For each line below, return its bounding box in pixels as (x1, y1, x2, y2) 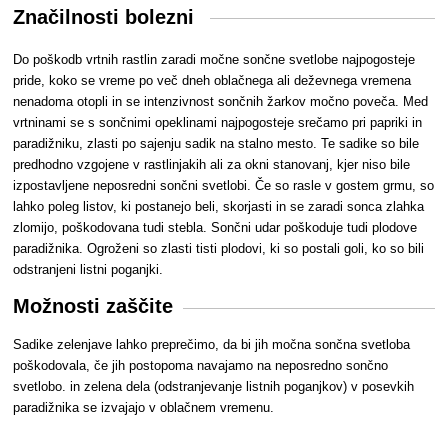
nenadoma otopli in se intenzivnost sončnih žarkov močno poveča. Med (13, 94, 429, 110)
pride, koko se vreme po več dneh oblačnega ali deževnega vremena (13, 73, 412, 89)
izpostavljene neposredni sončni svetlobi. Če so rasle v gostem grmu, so (13, 178, 435, 194)
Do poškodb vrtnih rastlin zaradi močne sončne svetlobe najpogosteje (13, 52, 416, 68)
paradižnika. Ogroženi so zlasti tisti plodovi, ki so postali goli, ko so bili (13, 241, 425, 257)
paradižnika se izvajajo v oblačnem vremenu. (13, 399, 275, 415)
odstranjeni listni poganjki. (13, 262, 164, 278)
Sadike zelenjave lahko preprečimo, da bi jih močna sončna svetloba (13, 336, 411, 352)
